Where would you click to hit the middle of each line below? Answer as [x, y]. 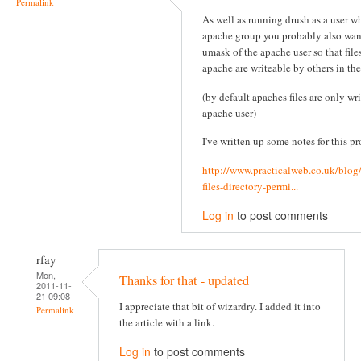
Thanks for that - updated [184, 281]
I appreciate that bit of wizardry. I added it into [220, 307]
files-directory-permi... [250, 187]
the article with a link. [167, 323]
